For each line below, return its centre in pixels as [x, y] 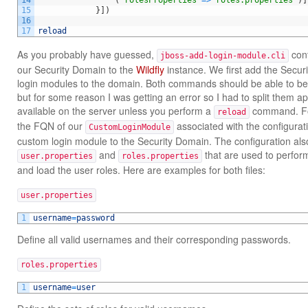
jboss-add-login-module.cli [223, 56]
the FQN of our [51, 126]
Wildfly [150, 69]
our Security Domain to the [77, 69]
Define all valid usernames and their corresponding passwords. [154, 239]
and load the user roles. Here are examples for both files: [141, 170]
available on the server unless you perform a [115, 111]
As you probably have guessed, [87, 54]
